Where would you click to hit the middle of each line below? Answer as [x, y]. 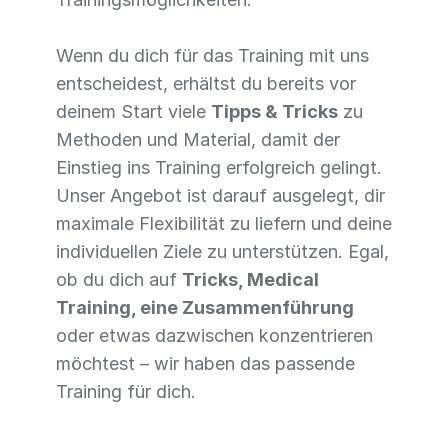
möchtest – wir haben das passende [205, 363]
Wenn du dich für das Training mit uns [212, 55]
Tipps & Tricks [274, 111]
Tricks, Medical [250, 279]
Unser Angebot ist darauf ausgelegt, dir [220, 195]
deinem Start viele [133, 111]
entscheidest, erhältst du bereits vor [206, 83]
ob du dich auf [119, 279]
